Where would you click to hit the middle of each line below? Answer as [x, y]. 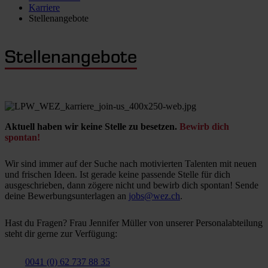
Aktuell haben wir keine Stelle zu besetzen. [92, 126]
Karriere [44, 7]
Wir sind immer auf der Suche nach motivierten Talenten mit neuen [131, 164]
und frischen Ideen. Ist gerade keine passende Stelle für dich [118, 175]
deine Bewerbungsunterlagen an [67, 196]
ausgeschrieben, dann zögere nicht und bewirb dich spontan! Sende [132, 185]
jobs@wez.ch [154, 196]
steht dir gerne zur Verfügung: [61, 233]
